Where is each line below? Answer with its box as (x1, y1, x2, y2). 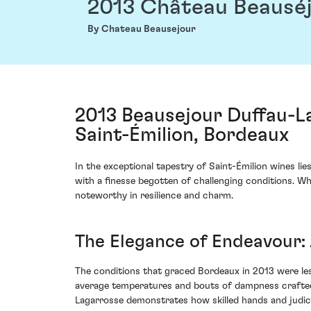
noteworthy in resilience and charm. (75, 191, 233, 201)
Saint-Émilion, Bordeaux (75, 126, 289, 146)
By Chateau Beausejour (87, 24, 196, 35)
